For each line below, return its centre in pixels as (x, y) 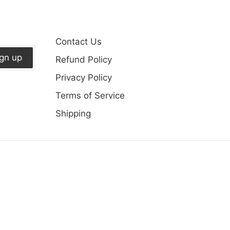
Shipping (73, 113)
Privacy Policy (84, 77)
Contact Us (79, 41)
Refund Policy (84, 59)
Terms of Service (90, 95)
